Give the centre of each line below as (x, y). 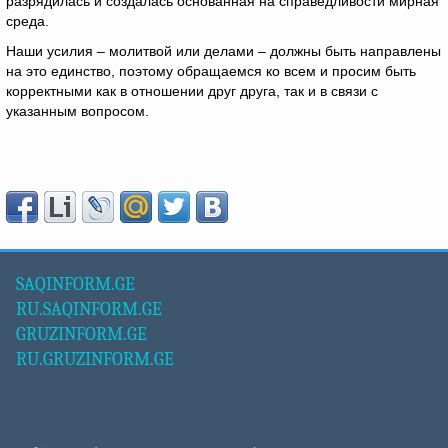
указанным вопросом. (77, 111)
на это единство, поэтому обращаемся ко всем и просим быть (211, 71)
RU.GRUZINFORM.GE (95, 359)
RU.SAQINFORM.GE (89, 309)
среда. (27, 21)
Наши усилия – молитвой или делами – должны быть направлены (223, 51)
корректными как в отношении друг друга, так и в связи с (192, 91)
